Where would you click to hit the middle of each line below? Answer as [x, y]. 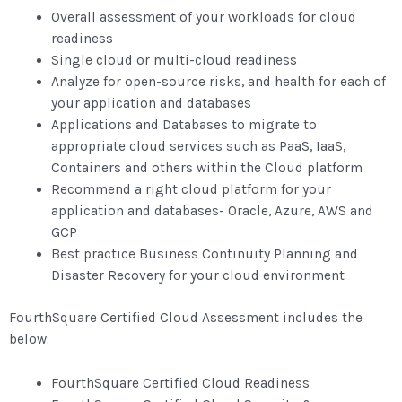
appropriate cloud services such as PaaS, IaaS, [198, 147]
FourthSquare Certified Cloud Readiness [180, 384]
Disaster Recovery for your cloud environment [197, 276]
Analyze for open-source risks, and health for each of [218, 82]
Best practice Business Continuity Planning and [204, 254]
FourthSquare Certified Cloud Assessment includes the [186, 318]
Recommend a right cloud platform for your [191, 190]
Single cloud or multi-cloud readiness [174, 61]
